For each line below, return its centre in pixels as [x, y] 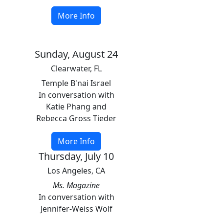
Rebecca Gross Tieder [76, 118]
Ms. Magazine [76, 185]
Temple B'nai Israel [76, 83]
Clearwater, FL [76, 68]
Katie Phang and [76, 107]
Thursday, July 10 [76, 156]
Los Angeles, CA [76, 171]
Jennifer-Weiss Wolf [76, 209]
